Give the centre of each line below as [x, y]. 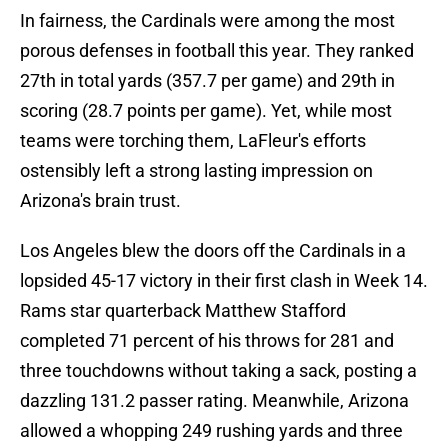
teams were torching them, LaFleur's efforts [193, 141]
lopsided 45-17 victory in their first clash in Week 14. [224, 281]
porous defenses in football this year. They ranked [217, 51]
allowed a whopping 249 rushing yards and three [211, 431]
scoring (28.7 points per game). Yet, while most [206, 111]
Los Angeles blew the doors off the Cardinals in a [213, 251]
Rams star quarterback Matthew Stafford [183, 311]
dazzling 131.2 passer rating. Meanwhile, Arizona [214, 401]
